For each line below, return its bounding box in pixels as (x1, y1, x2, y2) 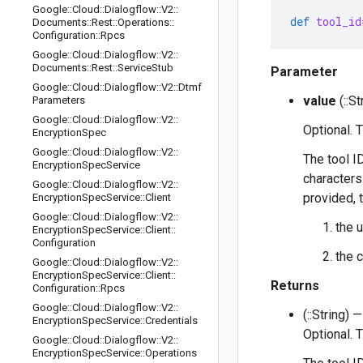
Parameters (32, 94, 85, 106)
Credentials (145, 314, 198, 327)
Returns (271, 278, 319, 293)
